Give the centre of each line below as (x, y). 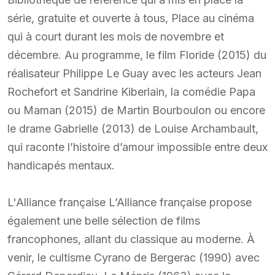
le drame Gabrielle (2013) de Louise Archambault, (133, 128)
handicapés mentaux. (61, 165)
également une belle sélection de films (104, 220)
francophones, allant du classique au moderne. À (131, 239)
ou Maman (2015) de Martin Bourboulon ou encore (136, 110)
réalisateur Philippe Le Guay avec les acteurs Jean (134, 73)
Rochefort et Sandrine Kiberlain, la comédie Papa (131, 91)
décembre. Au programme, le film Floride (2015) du (137, 55)
